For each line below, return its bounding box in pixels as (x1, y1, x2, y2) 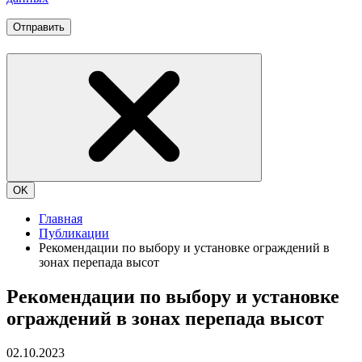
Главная (39, 212, 82, 226)
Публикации (39, 226, 109, 241)
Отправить (13, 21, 65, 33)
